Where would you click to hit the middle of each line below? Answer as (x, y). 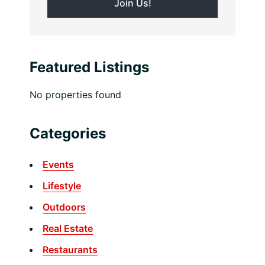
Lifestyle (62, 185)
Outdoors (64, 207)
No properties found (75, 94)
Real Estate (68, 228)
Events (58, 164)
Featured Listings (89, 67)
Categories (68, 133)
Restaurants (70, 249)
